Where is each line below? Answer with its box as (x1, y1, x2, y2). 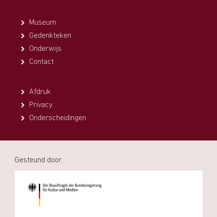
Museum (29, 19, 56, 27)
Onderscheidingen (29, 114, 86, 123)
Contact (29, 58, 54, 66)
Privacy (29, 101, 52, 109)
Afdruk (29, 88, 51, 96)
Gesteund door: (15, 156, 63, 165)
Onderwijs (29, 45, 62, 53)
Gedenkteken (29, 32, 71, 40)
